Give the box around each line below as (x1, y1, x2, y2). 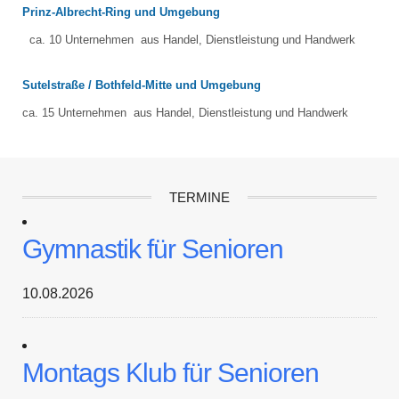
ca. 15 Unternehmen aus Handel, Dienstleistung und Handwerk (22, 106, 348, 119)
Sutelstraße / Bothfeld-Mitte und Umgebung (22, 78, 261, 92)
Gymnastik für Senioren (22, 234, 283, 264)
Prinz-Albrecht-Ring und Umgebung (22, 5, 220, 19)
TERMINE (169, 190, 230, 205)
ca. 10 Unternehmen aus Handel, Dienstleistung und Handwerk (22, 33, 355, 46)
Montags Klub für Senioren (22, 358, 319, 387)
